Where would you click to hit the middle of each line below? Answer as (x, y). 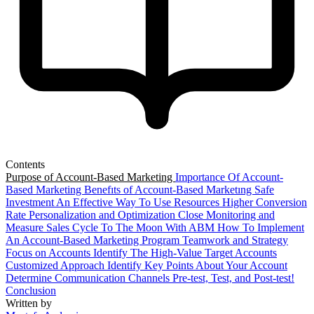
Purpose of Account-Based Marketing (90, 177)
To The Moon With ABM (159, 227)
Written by (29, 303)
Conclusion (31, 290)
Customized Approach (56, 265)
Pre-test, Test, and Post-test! (233, 278)
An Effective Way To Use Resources (139, 202)
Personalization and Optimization (103, 214)
